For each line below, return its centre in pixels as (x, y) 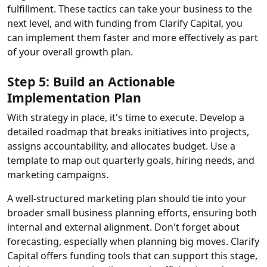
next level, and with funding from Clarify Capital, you (125, 24)
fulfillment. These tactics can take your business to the (130, 9)
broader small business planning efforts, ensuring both (132, 213)
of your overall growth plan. (70, 52)
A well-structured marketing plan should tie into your (127, 199)
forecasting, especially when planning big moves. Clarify (133, 242)
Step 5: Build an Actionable (91, 82)
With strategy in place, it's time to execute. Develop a (126, 118)
